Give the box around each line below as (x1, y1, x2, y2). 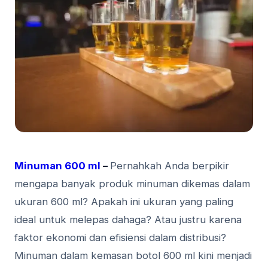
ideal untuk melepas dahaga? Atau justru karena (14, 214, 242, 226)
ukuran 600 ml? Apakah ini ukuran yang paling (14, 196, 233, 208)
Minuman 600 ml (14, 160, 100, 172)
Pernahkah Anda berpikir (110, 160, 229, 172)
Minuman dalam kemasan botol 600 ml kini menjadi (14, 249, 252, 262)
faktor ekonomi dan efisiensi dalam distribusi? (14, 232, 226, 244)
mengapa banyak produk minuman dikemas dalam (14, 178, 250, 190)
